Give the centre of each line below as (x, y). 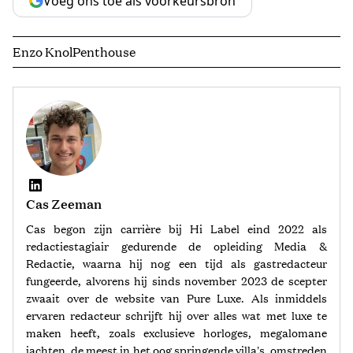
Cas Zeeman (64, 204)
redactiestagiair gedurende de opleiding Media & (176, 246)
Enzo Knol (43, 52)
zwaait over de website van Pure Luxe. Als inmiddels (176, 298)
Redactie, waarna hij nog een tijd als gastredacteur (176, 264)
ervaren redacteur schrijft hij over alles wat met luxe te (176, 316)
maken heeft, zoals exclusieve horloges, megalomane (176, 333)
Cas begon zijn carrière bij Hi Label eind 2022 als (176, 229)
